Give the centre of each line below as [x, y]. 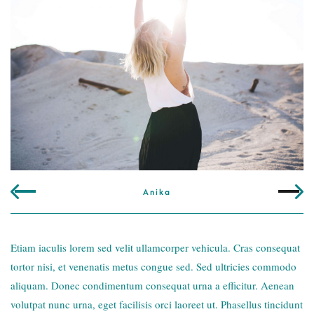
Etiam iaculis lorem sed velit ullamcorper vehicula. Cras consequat [155, 247]
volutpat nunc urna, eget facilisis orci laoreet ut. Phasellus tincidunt [157, 304]
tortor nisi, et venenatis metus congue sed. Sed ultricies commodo [153, 266]
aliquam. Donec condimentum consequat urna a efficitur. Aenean [152, 285]
